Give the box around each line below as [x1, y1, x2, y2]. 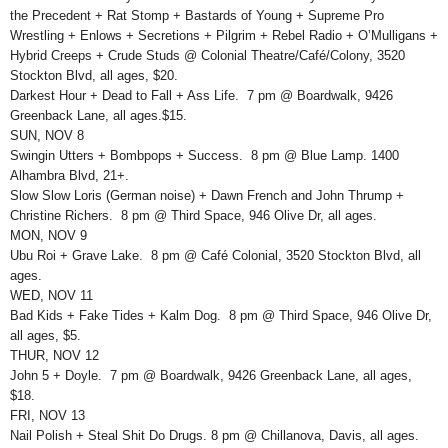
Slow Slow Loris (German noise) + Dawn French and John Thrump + [10, 188, 404, 204]
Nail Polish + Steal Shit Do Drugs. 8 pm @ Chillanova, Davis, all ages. [10, 428, 419, 444]
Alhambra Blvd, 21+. [10, 168, 129, 184]
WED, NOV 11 [10, 288, 93, 304]
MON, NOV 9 [10, 228, 87, 244]
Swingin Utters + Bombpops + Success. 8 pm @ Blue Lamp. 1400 [10, 148, 399, 164]
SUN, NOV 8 [10, 128, 84, 144]
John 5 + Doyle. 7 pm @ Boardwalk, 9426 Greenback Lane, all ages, [10, 368, 412, 384]
